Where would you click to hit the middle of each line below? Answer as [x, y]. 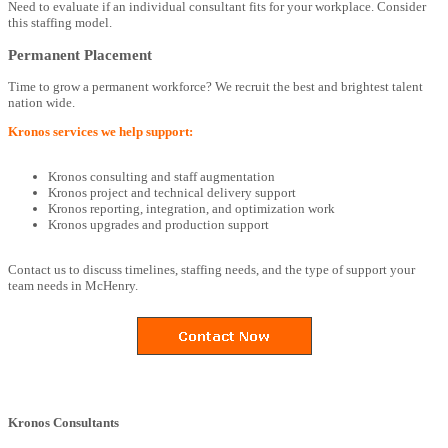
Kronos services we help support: [100, 131]
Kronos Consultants [63, 423]
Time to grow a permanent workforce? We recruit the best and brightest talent [215, 86]
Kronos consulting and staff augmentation [161, 176]
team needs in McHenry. [73, 285]
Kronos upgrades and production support [158, 224]
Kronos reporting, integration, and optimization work [191, 208]
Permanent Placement [80, 54]
